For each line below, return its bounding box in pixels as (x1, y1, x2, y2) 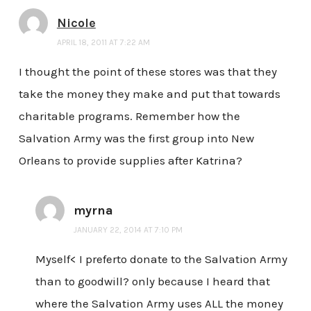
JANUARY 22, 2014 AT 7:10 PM (73, 224, 183, 235)
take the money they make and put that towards (18, 86, 280, 101)
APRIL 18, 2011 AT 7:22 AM (56, 37, 150, 47)
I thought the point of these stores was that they (18, 64, 277, 78)
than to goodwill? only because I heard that (35, 274, 270, 288)
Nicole (56, 15, 96, 31)
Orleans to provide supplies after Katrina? (18, 153, 242, 167)
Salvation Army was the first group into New (18, 131, 254, 145)
